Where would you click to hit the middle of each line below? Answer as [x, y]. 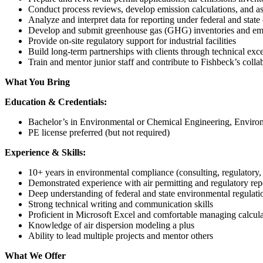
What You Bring [37, 82]
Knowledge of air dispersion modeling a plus [111, 225]
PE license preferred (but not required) [99, 132]
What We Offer [35, 255]
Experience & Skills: [45, 152]
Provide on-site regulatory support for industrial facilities [132, 41]
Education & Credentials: [56, 102]
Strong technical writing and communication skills [121, 204]
